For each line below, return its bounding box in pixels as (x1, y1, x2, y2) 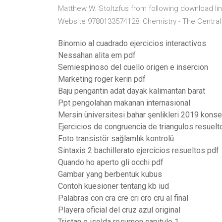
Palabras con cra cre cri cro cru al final (58, 193, 188, 203)
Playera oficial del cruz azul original (58, 205, 180, 215)
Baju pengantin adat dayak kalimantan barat (58, 86, 205, 96)
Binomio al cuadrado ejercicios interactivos (58, 39, 206, 48)
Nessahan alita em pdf (58, 51, 136, 60)
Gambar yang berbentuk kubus (58, 169, 162, 179)
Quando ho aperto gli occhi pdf (58, 158, 164, 167)
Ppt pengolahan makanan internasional (58, 98, 190, 108)
